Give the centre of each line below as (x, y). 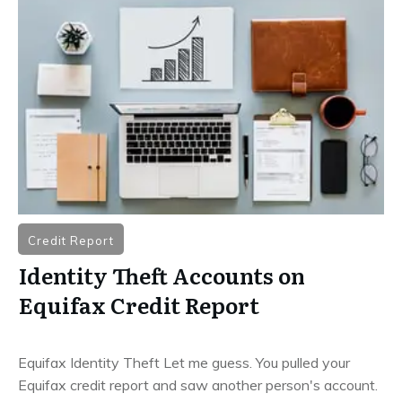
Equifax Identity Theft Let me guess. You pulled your (184, 362)
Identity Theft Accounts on (162, 275)
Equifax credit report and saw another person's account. (198, 385)
